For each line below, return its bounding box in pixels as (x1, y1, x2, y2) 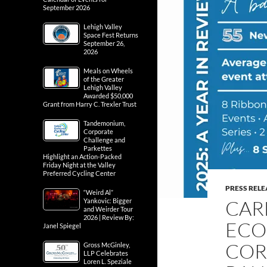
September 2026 (43, 4, 90, 11)
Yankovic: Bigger (83, 197, 132, 204)
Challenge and (83, 136, 125, 144)
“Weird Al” (83, 188, 113, 196)
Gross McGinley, (83, 241, 130, 249)
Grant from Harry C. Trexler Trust (43, 100, 136, 108)
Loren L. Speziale (83, 257, 132, 265)
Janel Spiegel (43, 222, 81, 229)
